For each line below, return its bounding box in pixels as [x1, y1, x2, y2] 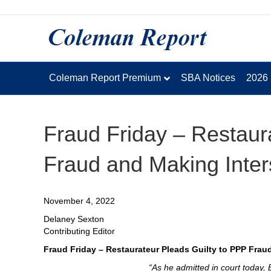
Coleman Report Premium [49, 73, 161, 83]
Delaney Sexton [44, 214, 104, 224]
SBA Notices [181, 73, 235, 83]
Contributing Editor [44, 226, 115, 236]
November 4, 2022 [44, 195, 115, 206]
